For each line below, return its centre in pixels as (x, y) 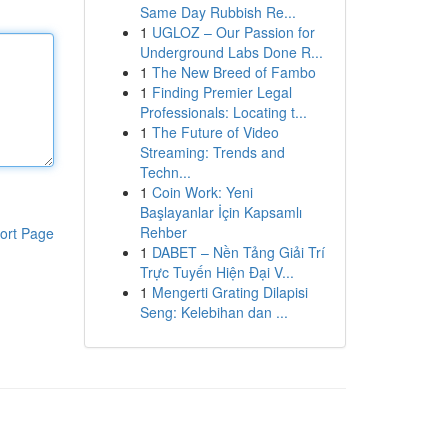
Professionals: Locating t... (223, 112)
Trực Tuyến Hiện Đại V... (216, 272)
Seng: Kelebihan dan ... (213, 312)
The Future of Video (215, 132)
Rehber (163, 232)
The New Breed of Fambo (233, 72)
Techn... (165, 172)
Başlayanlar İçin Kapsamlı (220, 212)
